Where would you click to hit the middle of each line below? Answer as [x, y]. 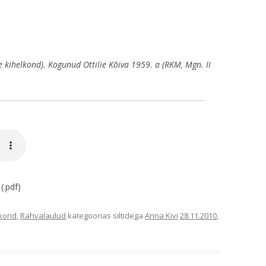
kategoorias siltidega [105, 216]
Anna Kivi [161, 216]
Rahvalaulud [43, 216]
